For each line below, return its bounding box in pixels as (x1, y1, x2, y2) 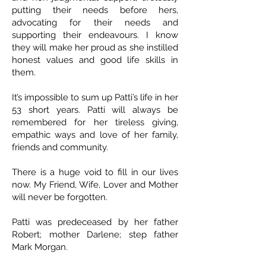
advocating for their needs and (12, 17, 178, 28)
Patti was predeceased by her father (12, 217, 178, 228)
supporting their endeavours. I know (12, 30, 178, 41)
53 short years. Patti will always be (12, 104, 178, 116)
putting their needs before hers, (12, 5, 178, 16)
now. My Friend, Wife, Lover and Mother (12, 179, 178, 191)
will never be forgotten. (12, 192, 107, 203)
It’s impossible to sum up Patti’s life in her (12, 92, 178, 103)
